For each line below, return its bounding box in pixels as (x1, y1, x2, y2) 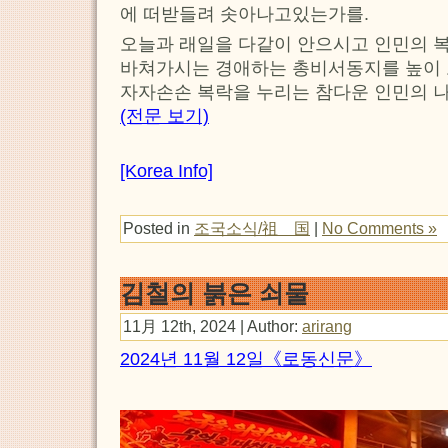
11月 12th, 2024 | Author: (123, 317, 302, 336)
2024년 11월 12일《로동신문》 (120, 349, 372, 370)
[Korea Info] (120, 161, 213, 182)
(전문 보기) (120, 106, 209, 127)
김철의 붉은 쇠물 (120, 278, 309, 307)
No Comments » (322, 219, 437, 238)
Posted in (123, 219, 194, 238)
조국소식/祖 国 (194, 219, 310, 238)
